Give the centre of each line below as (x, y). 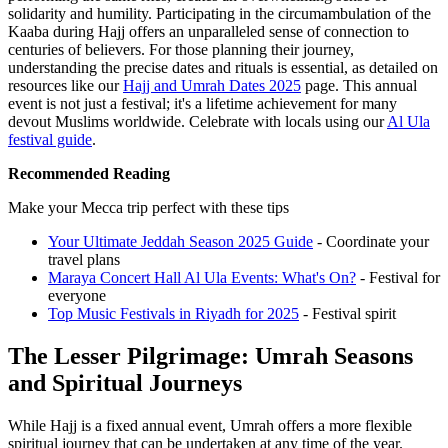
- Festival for (398, 278)
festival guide (50, 140)
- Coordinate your (371, 242)
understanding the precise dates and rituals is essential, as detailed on (223, 68)
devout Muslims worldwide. (96, 122)
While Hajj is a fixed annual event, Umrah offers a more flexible (210, 426)
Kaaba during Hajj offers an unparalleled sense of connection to (208, 32)
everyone (77, 296)
